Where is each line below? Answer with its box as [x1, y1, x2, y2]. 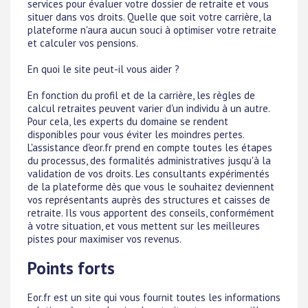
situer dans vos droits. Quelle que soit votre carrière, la [27, 10, 272, 23]
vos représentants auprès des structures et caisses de [27, 192, 270, 206]
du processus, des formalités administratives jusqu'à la [27, 153, 271, 167]
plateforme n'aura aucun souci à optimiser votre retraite [27, 23, 276, 36]
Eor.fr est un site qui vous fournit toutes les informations [27, 291, 280, 305]
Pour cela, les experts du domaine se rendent [27, 114, 228, 128]
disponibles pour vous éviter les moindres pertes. [27, 127, 244, 141]
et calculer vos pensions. [27, 36, 138, 49]
